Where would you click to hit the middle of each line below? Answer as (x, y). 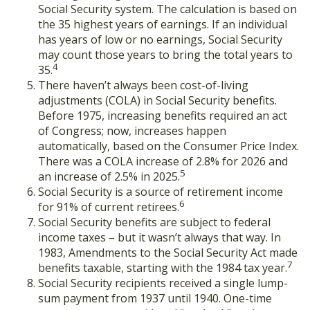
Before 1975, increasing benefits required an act (163, 116)
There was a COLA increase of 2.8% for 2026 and (163, 161)
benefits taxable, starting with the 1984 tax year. (163, 268)
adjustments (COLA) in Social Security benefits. (157, 100)
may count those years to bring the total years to (165, 55)
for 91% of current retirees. (109, 207)
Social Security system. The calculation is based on (167, 9)
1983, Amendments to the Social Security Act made (168, 253)
